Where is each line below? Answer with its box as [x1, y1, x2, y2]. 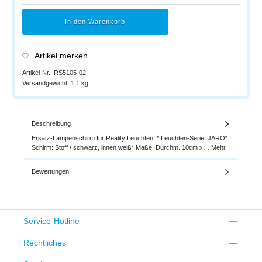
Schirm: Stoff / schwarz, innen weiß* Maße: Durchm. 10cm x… [32, 143, 211, 151]
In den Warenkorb [65, 18, 126, 26]
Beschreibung [32, 120, 71, 127]
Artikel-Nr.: [22, 68, 54, 76]
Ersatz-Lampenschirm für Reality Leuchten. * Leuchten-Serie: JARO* [32, 134, 227, 142]
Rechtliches [23, 238, 66, 247]
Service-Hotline [23, 216, 80, 226]
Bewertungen [32, 167, 69, 175]
